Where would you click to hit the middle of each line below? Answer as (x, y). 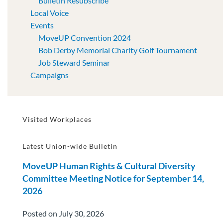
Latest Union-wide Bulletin (70, 146)
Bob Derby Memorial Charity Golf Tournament (118, 50)
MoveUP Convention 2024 (85, 37)
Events (42, 25)
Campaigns (50, 75)
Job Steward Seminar (74, 62)
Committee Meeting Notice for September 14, (113, 178)
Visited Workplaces (57, 119)
